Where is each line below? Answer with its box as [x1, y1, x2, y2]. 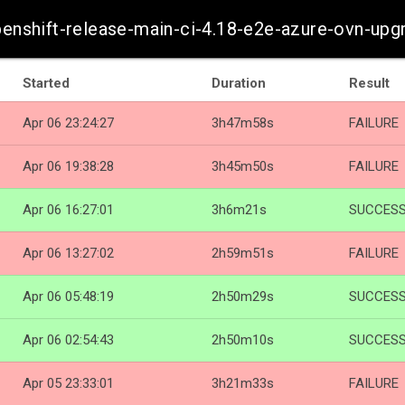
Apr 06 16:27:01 [23, 202, 114, 218]
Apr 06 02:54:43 [23, 332, 114, 348]
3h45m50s [212, 158, 274, 174]
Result [349, 75, 390, 91]
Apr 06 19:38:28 [23, 158, 114, 174]
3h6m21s [212, 202, 267, 218]
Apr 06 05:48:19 [23, 288, 114, 305]
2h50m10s [212, 332, 274, 348]
